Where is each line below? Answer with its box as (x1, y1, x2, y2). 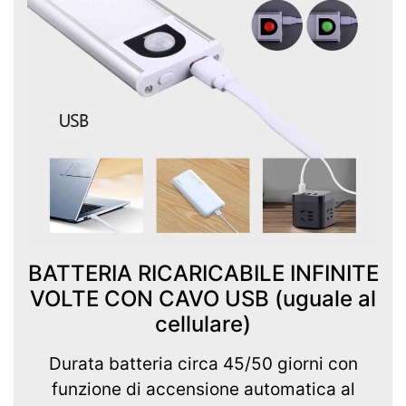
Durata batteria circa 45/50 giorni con (48, 353, 358, 375)
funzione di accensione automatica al (51, 379, 355, 401)
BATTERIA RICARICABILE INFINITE (27, 260, 379, 287)
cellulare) (155, 311, 251, 338)
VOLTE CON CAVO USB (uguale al (30, 285, 376, 313)
